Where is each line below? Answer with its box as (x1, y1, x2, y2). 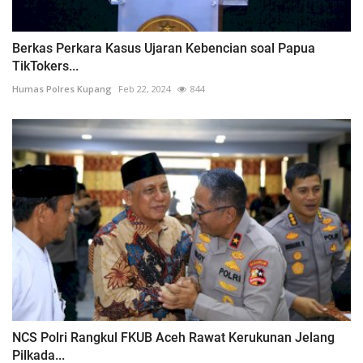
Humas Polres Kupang (12, 83, 112, 96)
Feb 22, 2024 (118, 83, 171, 96)
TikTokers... (12, 58, 79, 75)
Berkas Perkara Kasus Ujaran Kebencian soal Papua (12, 41, 315, 57)
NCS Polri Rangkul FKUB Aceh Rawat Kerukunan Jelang (12, 330, 335, 346)
